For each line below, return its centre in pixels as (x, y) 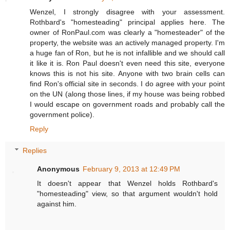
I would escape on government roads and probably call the (127, 104)
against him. (57, 204)
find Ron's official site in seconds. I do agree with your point (127, 84)
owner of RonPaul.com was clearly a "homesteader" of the (127, 33)
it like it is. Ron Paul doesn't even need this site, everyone (127, 63)
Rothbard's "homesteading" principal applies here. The (127, 22)
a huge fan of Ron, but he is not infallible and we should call (127, 53)
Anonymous (59, 169)
